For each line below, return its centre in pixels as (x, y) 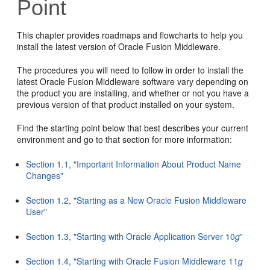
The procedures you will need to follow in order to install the (130, 70)
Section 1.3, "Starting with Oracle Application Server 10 (131, 236)
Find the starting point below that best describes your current (133, 128)
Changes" (45, 175)
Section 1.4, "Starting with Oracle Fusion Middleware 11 (132, 261)
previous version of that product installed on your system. (126, 104)
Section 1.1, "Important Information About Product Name (134, 164)
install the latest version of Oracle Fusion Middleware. (119, 46)
